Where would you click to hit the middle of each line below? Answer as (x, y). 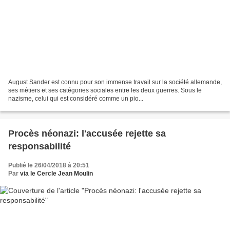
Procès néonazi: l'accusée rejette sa (87, 134)
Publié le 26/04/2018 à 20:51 (49, 166)
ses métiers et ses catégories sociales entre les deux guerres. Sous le (105, 91)
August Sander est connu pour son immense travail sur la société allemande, (115, 82)
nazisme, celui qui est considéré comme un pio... (76, 99)
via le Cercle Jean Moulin (56, 174)
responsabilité (40, 147)
